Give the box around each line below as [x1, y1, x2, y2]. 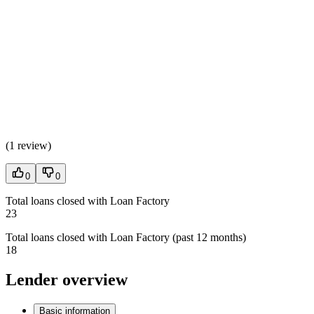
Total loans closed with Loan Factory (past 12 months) [6, 231, 246, 243]
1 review [9, 139, 48, 151]
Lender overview [6, 270, 128, 289]
